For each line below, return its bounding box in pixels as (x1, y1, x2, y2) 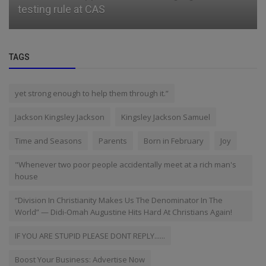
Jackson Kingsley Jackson (15, 112, 104, 123)
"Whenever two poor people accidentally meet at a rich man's (15, 159, 236, 170)
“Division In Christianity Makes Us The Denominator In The (15, 195, 223, 206)
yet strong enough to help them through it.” (15, 88, 169, 99)
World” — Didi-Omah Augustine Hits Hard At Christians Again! (15, 207, 232, 218)
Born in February (144, 135, 204, 147)
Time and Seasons (15, 135, 82, 147)
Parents (99, 135, 127, 147)
